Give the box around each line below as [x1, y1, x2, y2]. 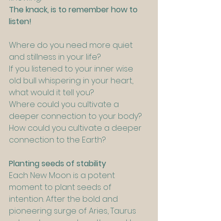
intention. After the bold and [9, 193, 120, 205]
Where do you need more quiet [9, 39, 135, 51]
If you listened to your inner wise [9, 63, 135, 75]
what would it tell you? [9, 87, 94, 99]
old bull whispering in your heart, [9, 75, 135, 87]
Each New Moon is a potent [9, 170, 117, 182]
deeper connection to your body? [9, 110, 142, 122]
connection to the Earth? [9, 134, 106, 146]
